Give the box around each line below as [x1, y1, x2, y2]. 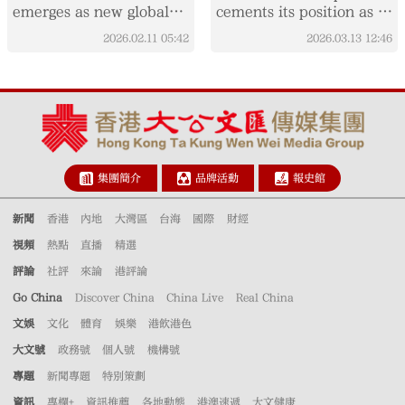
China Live [166, 290, 224, 304]
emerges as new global [13, 3, 170, 20]
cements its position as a [215, 3, 386, 20]
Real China [235, 290, 294, 304]
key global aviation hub [215, 21, 379, 38]
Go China [13, 290, 63, 304]
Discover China [74, 290, 155, 304]
